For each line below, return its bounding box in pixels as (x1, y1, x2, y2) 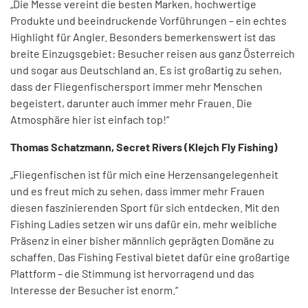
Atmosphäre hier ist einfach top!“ (10, 113, 169, 126)
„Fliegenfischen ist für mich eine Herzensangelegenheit (10, 168, 278, 181)
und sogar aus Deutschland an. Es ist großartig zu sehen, (10, 63, 282, 77)
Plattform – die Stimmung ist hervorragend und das (10, 267, 254, 280)
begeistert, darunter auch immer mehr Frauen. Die (10, 96, 252, 110)
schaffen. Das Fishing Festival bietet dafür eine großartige (10, 250, 290, 264)
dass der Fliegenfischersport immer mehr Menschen (10, 80, 263, 93)
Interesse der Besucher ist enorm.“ (10, 283, 178, 297)
